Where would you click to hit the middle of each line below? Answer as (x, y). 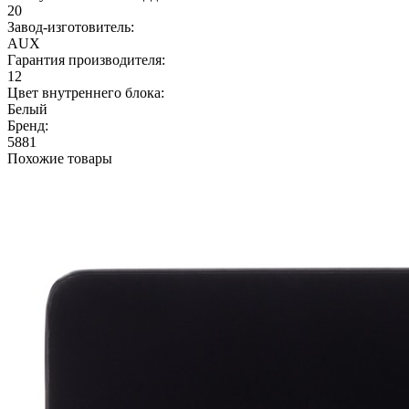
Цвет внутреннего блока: (86, 92)
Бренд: (28, 125)
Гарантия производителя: (86, 59)
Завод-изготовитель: (71, 26)
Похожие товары (60, 158)
